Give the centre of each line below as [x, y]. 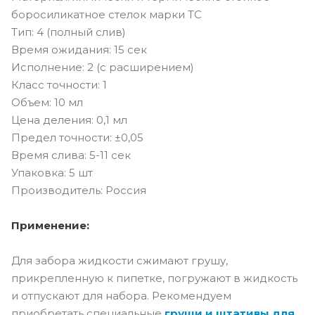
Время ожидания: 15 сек [79, 50]
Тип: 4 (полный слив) [69, 32]
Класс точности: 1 [59, 85]
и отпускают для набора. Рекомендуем [121, 296]
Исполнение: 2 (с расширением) [103, 67]
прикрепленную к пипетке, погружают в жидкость [154, 278]
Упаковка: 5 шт [52, 173]
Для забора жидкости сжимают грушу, [120, 261]
